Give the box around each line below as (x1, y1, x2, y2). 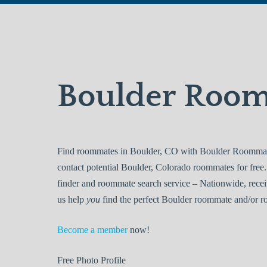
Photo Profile (74, 255, 126, 266)
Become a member (57, 225, 128, 235)
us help (57, 194, 86, 205)
